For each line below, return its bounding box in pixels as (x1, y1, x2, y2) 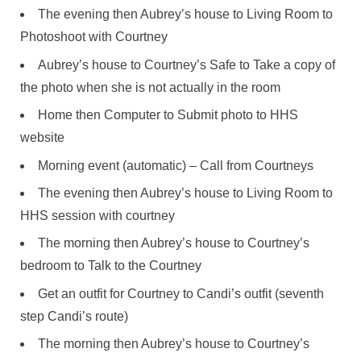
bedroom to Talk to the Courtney (20, 259, 201, 273)
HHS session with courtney (20, 208, 175, 222)
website (20, 131, 64, 145)
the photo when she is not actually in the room (20, 80, 280, 94)
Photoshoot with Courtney (20, 30, 168, 44)
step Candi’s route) (20, 309, 128, 323)
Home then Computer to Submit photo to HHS (38, 108, 298, 122)
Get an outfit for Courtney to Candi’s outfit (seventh (38, 286, 324, 301)
